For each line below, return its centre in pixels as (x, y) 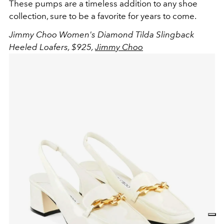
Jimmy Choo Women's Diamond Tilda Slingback (101, 35)
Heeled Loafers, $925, (52, 47)
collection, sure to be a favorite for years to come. (103, 16)
